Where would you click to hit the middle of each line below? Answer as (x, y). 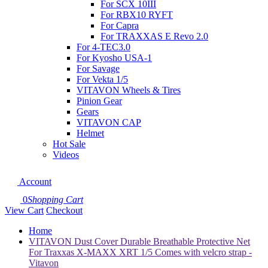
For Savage (98, 68)
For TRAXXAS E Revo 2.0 (154, 36)
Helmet (90, 133)
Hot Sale (69, 144)
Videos (66, 155)
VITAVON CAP (109, 122)
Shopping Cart (55, 200)
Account (34, 182)
